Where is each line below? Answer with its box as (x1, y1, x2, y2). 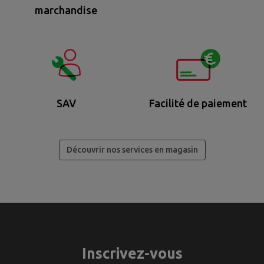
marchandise (35, 4, 97, 16)
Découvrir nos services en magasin (66, 144, 198, 154)
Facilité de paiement (149, 97, 247, 109)
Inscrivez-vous (81, 245, 183, 262)
